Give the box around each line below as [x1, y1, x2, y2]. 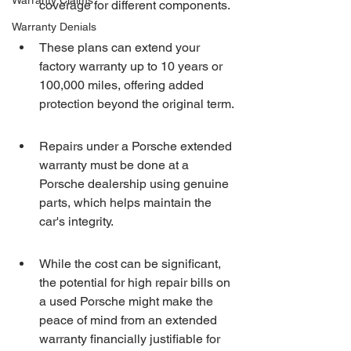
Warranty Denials [12, 20, 96, 33]
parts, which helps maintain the [39, 195, 215, 210]
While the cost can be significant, [39, 256, 224, 271]
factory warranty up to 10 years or [39, 59, 226, 74]
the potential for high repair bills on [39, 275, 233, 290]
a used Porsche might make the [39, 294, 216, 309]
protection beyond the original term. [39, 96, 234, 111]
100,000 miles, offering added [39, 78, 207, 92]
